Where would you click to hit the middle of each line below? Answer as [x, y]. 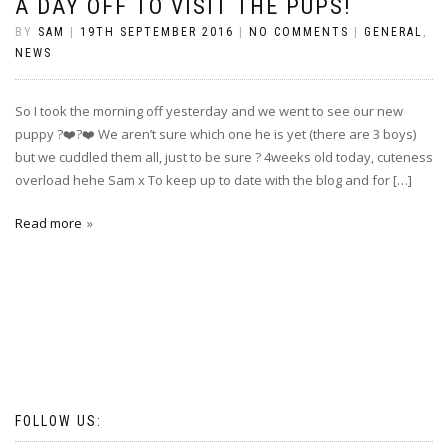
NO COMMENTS [299, 32]
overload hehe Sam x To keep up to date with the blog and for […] [213, 180]
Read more [48, 223]
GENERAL [393, 32]
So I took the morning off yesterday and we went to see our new [209, 111]
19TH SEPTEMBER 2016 [157, 32]
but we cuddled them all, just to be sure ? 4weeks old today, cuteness [224, 157]
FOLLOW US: [58, 421]
